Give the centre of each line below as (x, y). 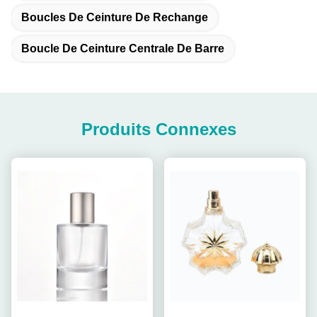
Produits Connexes (158, 129)
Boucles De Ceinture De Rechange (115, 18)
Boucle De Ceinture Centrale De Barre (123, 49)
